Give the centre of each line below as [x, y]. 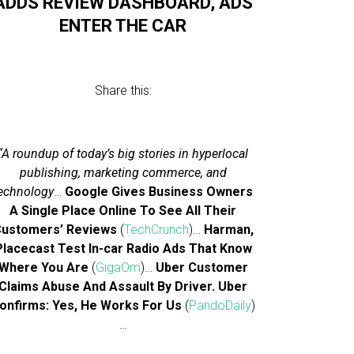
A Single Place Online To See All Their [123, 211]
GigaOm [118, 267]
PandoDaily [220, 305]
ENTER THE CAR [123, 26]
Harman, [228, 230]
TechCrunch [156, 230]
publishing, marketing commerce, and [123, 173]
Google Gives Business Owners [159, 192]
